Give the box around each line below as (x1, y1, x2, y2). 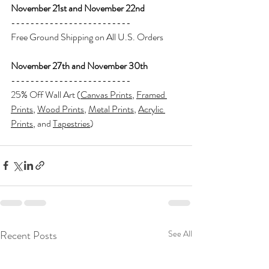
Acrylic (138, 101, 165, 116)
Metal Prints (88, 101, 134, 116)
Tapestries (53, 116, 90, 130)
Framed (136, 87, 167, 101)
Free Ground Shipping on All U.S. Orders (11, 29, 163, 44)
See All (168, 227, 192, 240)
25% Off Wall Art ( (11, 87, 80, 101)
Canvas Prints (80, 87, 132, 101)
